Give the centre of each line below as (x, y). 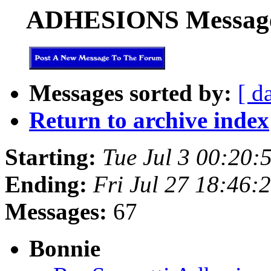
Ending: (46, 184)
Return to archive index (149, 120)
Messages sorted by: (130, 93)
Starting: (51, 157)
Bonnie (65, 248)
